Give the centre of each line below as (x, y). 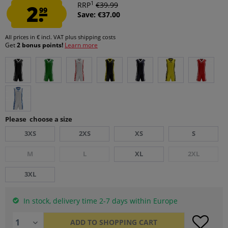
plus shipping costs (90, 37)
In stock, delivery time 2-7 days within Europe (99, 201)
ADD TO (84, 222)
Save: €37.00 (99, 15)
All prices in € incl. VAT (35, 37)
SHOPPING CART (129, 222)
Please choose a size (39, 119)
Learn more (81, 45)
